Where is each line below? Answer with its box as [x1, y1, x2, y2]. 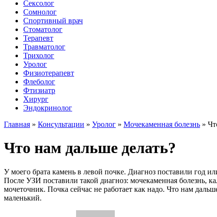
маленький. [4, 193, 42, 202]
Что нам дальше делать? [4, 139, 176, 157]
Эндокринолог [23, 104, 72, 112]
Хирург [23, 95, 48, 103]
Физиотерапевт [23, 69, 74, 77]
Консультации [38, 120, 84, 128]
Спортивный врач [23, 16, 83, 25]
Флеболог [23, 77, 55, 86]
